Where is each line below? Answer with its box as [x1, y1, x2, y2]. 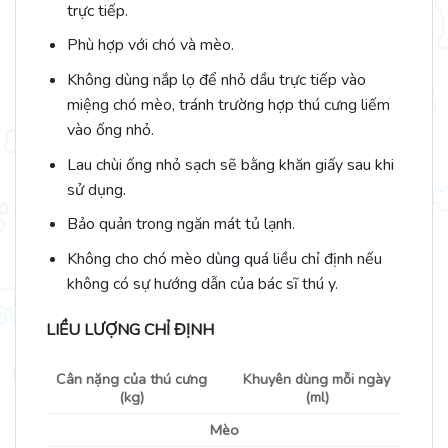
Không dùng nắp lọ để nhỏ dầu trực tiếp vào [66, 68, 366, 91]
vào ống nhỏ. [66, 118, 154, 141]
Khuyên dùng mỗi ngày [243, 369, 391, 390]
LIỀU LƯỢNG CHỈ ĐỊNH [46, 318, 214, 341]
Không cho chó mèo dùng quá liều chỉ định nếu [66, 247, 382, 270]
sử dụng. [66, 178, 126, 201]
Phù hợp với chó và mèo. [66, 34, 234, 57]
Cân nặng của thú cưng [55, 369, 207, 390]
